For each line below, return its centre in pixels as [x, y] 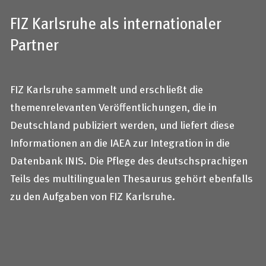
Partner [34, 44]
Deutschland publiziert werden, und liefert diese [122, 124]
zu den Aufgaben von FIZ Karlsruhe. [93, 196]
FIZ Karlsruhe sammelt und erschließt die [107, 89]
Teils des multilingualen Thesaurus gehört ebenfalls [132, 178]
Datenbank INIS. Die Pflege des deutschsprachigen [129, 160]
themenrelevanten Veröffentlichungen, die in [113, 107]
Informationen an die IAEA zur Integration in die [120, 142]
